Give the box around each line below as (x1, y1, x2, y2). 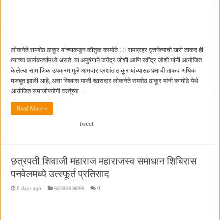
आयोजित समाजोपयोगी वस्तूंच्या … (11, 87, 87, 95)
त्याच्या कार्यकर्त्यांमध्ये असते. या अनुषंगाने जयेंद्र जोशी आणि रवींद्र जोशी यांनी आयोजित (11, 56, 202, 64)
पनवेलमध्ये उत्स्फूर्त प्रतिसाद (11, 168, 110, 179)
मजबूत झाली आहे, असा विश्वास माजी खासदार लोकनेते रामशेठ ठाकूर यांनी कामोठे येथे (11, 77, 199, 84)
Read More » (17, 105, 48, 112)
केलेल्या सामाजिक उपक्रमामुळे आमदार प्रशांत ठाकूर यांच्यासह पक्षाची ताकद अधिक (11, 66, 196, 74)
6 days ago (17, 185, 42, 191)
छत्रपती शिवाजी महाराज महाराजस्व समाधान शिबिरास (11, 155, 197, 166)
